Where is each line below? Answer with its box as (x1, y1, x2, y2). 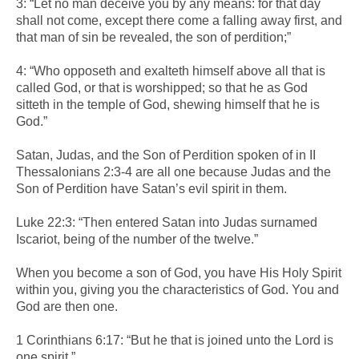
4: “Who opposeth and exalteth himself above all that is (16, 63, 325, 78)
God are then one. (16, 299, 118, 313)
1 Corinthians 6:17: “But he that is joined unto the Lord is (16, 333, 333, 347)
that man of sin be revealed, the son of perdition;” (16, 30, 291, 44)
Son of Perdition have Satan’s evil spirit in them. (16, 181, 287, 196)
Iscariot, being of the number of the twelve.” (16, 232, 258, 246)
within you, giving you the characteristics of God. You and (16, 282, 339, 296)
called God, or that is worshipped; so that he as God (16, 80, 308, 95)
